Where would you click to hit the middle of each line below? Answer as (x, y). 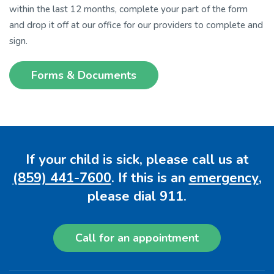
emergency (224, 178)
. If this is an (150, 178)
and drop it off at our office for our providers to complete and (136, 25)
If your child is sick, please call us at (137, 159)
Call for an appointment (137, 238)
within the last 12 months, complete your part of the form (128, 9)
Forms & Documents (84, 75)
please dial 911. (137, 196)
